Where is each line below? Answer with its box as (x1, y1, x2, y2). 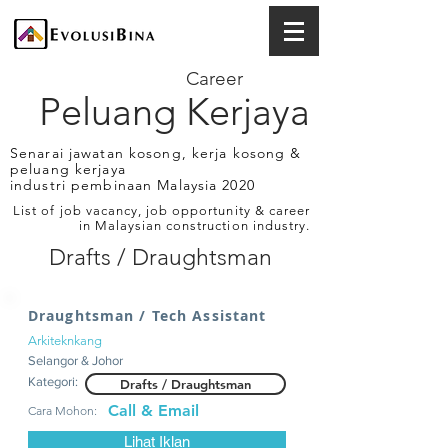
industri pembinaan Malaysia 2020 (10, 176, 255, 194)
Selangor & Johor (28, 353, 123, 368)
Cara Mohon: (28, 403, 97, 418)
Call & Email (108, 401, 199, 420)
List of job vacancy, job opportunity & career (13, 203, 310, 218)
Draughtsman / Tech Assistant (28, 306, 267, 325)
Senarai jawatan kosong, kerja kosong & (10, 144, 302, 162)
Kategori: (28, 374, 78, 389)
